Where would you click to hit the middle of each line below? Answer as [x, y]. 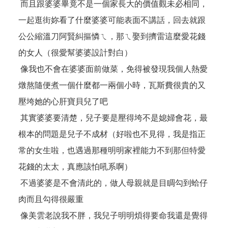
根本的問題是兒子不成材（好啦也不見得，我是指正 [112, 134]
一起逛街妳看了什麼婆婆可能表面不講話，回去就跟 [112, 20]
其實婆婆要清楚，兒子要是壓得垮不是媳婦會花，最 [113, 118]
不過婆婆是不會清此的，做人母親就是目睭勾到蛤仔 [113, 183]
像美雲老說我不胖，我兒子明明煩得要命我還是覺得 [113, 216]
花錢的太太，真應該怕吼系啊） [75, 167]
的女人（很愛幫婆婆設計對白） [75, 53]
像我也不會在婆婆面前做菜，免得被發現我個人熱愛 [113, 69]
